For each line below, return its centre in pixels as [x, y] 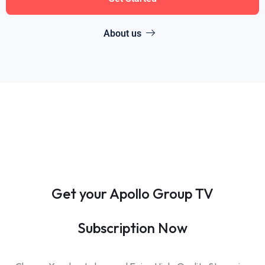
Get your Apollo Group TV [132, 194]
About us [122, 34]
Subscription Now [132, 228]
